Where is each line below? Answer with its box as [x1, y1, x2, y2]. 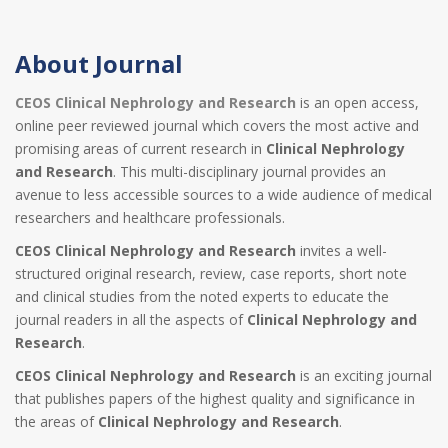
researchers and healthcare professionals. [15, 208, 285, 227]
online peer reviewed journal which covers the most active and [15, 116, 419, 135]
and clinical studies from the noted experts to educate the [15, 287, 389, 306]
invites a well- [296, 241, 387, 260]
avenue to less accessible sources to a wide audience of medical [15, 185, 432, 204]
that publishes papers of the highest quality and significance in [15, 389, 415, 408]
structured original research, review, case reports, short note [15, 264, 407, 283]
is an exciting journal [296, 366, 432, 385]
